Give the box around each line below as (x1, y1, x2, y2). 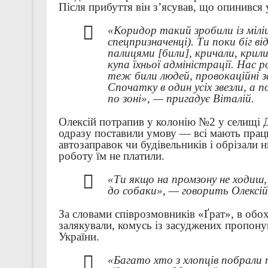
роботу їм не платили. (58, 150, 167, 163)
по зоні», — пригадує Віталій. (107, 92, 257, 105)
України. (58, 230, 102, 243)
